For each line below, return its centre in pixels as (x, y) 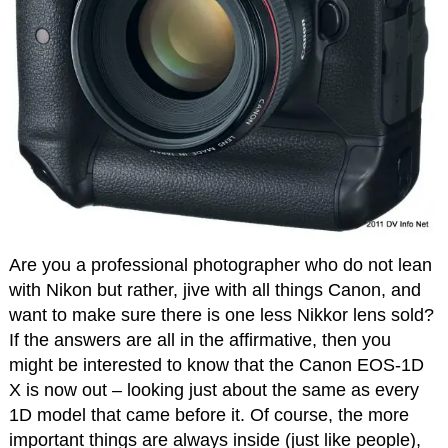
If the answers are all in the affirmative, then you (199, 339)
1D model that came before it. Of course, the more (208, 414)
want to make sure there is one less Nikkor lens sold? (221, 314)
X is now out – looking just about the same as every (213, 389)
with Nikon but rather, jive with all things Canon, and (214, 289)
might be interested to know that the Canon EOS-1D (216, 364)
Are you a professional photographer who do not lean (220, 264)
